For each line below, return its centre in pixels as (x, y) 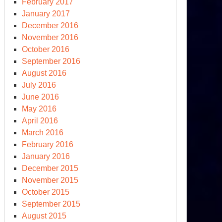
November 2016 (50, 37)
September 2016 (51, 61)
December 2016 (50, 26)
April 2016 (40, 121)
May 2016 (39, 109)
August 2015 (44, 216)
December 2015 (50, 168)
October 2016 (46, 49)
